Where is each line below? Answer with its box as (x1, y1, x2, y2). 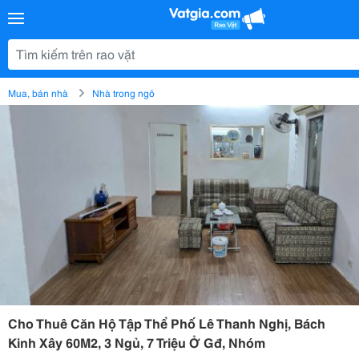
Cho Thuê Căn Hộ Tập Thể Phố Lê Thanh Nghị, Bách (8, 313, 325, 332)
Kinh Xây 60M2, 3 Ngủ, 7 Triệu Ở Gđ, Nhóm (8, 333, 265, 351)
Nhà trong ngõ (92, 86, 155, 99)
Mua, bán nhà (8, 86, 68, 99)
